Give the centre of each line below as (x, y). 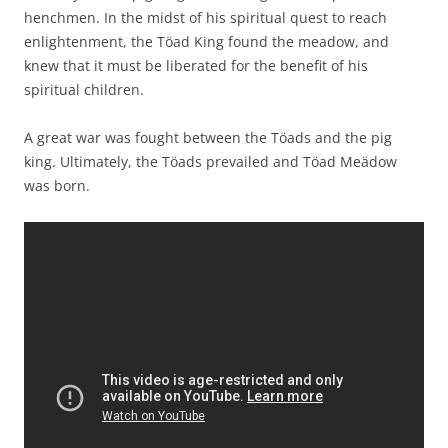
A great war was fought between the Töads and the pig (208, 138)
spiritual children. (84, 90)
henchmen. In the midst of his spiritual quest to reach (205, 18)
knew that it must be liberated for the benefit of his (196, 66)
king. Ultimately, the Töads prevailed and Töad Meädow (210, 162)
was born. (57, 186)
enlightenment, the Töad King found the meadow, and (206, 42)
